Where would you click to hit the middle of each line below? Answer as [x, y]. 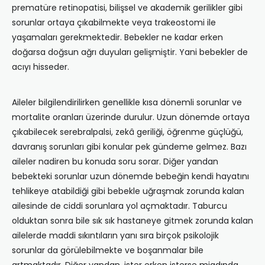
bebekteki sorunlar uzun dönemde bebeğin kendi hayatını [130, 177]
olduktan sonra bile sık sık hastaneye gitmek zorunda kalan [132, 221]
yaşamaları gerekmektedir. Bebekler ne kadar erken [117, 38]
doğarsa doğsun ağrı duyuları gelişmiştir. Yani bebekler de [130, 52]
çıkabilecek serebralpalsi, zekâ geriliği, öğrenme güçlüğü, [127, 132]
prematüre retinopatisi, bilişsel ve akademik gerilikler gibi [127, 8]
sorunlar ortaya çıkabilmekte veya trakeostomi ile [114, 23]
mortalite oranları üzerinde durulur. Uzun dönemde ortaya [131, 117]
